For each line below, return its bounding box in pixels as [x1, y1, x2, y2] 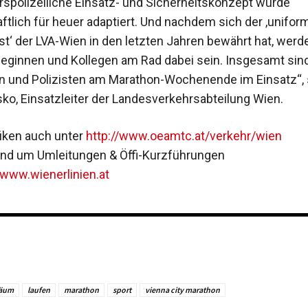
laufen [27, 284, 50, 295]
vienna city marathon [144, 284, 220, 295]
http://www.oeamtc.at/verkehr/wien [85, 129, 282, 144]
